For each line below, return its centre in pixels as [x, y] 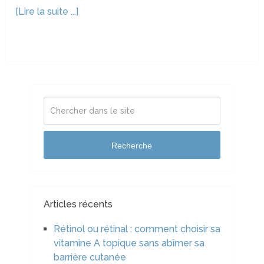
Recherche [132, 145]
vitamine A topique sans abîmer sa [129, 243]
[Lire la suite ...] [47, 12]
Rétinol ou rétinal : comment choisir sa [137, 229]
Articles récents [78, 204]
